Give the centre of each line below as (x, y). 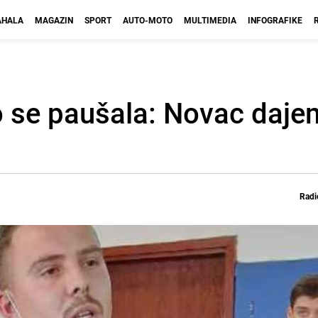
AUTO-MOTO (148, 20)
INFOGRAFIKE (275, 20)
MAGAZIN (54, 20)
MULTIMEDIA (210, 20)
